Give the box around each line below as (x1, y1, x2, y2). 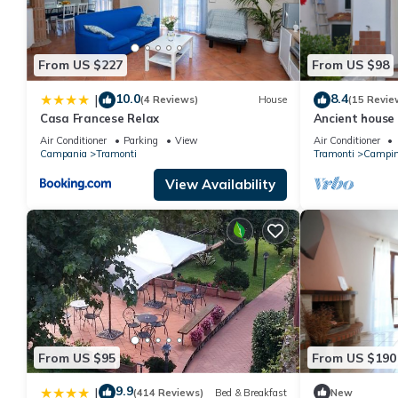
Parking (123, 133, 158, 147)
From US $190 (311, 349, 396, 366)
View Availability (164, 175, 275, 193)
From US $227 (38, 57, 123, 74)
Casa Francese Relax (40, 110, 160, 125)
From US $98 (311, 57, 389, 74)
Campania (40, 147, 87, 160)
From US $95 (38, 349, 115, 366)
